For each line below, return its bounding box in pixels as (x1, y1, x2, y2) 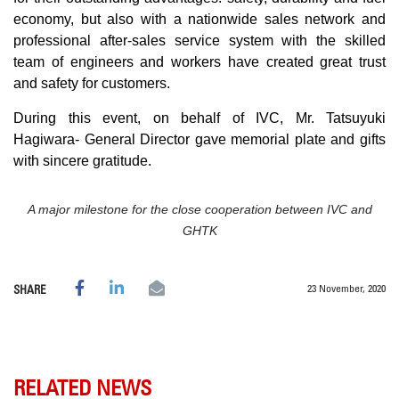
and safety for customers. (13, 76, 170, 92)
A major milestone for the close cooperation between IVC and (27, 202, 372, 217)
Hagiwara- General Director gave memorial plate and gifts (13, 132, 386, 148)
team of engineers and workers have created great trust (13, 54, 386, 70)
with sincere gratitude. (13, 153, 151, 169)
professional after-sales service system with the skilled (13, 33, 386, 49)
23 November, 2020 (307, 281, 386, 296)
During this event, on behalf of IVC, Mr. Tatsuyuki (13, 110, 386, 126)
